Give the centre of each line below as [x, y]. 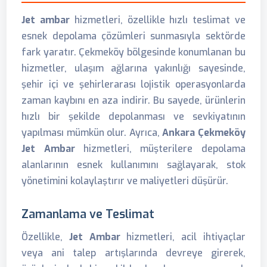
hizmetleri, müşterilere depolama [160, 149]
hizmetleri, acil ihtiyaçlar [183, 237]
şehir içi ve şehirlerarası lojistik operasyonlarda [133, 85]
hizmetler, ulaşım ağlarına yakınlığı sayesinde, [133, 69]
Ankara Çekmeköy [204, 133]
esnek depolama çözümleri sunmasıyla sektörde [133, 36]
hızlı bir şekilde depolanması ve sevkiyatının [133, 117]
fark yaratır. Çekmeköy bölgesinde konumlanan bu [133, 52]
